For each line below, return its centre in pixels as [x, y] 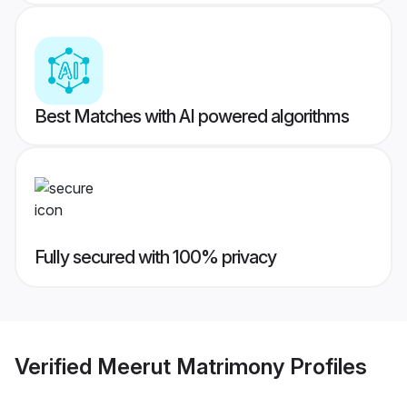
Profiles [326, 366]
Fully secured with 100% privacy [155, 258]
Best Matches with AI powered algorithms [192, 117]
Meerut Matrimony [191, 366]
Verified [56, 366]
